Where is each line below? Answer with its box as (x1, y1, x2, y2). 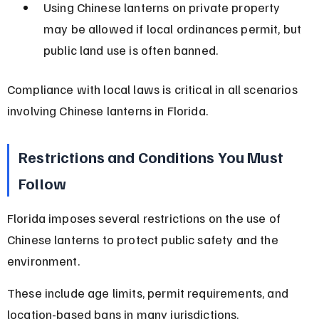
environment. (6, 252, 80, 268)
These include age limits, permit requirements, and (6, 284, 292, 300)
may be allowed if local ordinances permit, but (43, 20, 305, 36)
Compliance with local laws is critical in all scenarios (6, 80, 300, 97)
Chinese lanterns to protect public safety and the (6, 231, 281, 247)
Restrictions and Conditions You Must (19, 146, 286, 167)
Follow (19, 172, 67, 193)
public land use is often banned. (43, 41, 219, 58)
